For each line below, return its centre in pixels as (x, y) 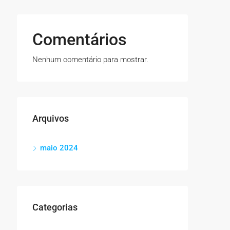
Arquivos (51, 118)
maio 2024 (59, 148)
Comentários (79, 39)
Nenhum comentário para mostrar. (90, 59)
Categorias (55, 207)
